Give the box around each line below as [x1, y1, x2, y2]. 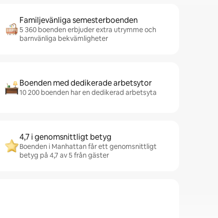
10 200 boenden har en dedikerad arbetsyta [19, 88, 157, 97]
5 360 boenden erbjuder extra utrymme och [19, 25, 156, 34]
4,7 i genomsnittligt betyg [19, 132, 111, 142]
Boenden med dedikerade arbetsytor [19, 78, 152, 88]
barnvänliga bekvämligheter [19, 34, 108, 43]
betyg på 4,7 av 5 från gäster [19, 151, 109, 160]
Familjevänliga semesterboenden [19, 15, 138, 25]
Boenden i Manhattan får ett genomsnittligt [19, 142, 157, 151]
